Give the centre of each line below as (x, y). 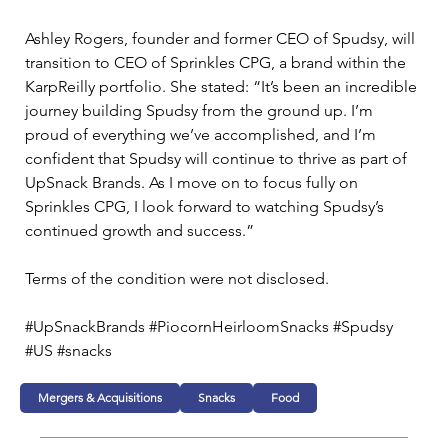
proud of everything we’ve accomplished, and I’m (202, 134)
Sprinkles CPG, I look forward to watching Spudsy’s (206, 206)
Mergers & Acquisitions (100, 397)
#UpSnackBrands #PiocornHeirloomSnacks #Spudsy (211, 326)
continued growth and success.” (139, 230)
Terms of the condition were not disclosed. (177, 278)
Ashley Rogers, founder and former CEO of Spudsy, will (222, 38)
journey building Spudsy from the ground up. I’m (201, 110)
